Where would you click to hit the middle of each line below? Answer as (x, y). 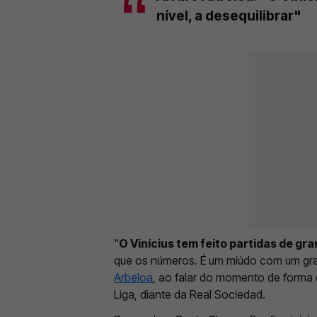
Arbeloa (133, 277)
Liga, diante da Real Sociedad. (190, 294)
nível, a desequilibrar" (229, 15)
